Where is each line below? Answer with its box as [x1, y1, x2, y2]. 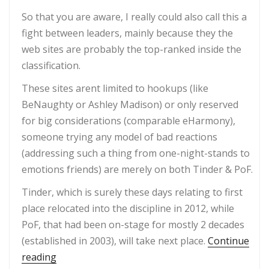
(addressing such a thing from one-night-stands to [22, 147, 250, 160]
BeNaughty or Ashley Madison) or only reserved [22, 98, 238, 112]
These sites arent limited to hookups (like [22, 82, 208, 95]
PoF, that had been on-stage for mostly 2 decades [22, 218, 244, 232]
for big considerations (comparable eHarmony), [22, 114, 235, 128]
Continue [208, 234, 249, 248]
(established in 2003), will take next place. [22, 234, 208, 248]
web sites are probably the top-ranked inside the [22, 43, 241, 56]
